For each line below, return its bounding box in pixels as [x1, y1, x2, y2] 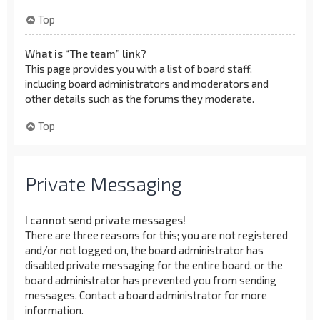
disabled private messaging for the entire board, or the [25, 258, 283, 271]
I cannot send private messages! [25, 213, 186, 226]
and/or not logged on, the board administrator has [25, 243, 264, 256]
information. [25, 303, 84, 316]
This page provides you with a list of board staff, [25, 61, 252, 75]
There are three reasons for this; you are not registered [25, 228, 288, 241]
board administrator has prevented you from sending [25, 273, 276, 286]
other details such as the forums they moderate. [25, 91, 254, 105]
